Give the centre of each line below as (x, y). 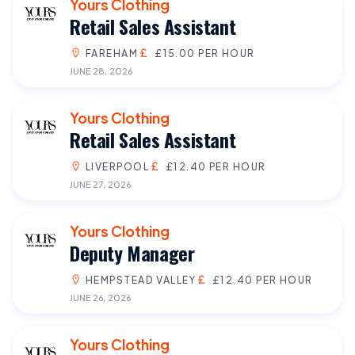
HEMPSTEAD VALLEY (141, 279)
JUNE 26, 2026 (100, 297)
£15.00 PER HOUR (204, 53)
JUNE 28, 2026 (101, 70)
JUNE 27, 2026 (100, 183)
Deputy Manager (132, 252)
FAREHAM (112, 53)
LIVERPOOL (117, 166)
